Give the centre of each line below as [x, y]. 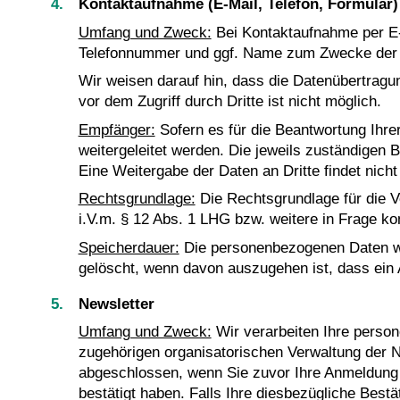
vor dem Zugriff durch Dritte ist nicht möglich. [229, 102]
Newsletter [116, 304]
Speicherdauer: [129, 247]
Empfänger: [117, 129]
